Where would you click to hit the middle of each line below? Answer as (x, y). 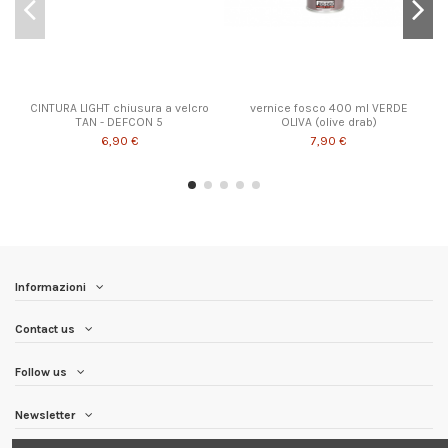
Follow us (41, 372)
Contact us (45, 329)
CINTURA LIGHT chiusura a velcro (119, 107)
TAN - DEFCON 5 (119, 121)
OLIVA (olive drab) (328, 121)
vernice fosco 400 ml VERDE (328, 107)
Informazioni (50, 286)
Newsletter (45, 414)
